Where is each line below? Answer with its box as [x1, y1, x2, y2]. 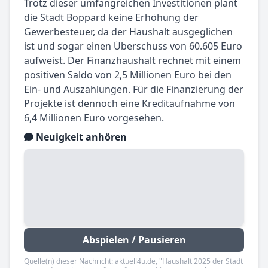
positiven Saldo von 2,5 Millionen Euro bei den [24, 68, 232, 82]
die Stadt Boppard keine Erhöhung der [24, 11, 199, 25]
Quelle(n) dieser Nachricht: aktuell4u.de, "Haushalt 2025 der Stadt [24, 256, 243, 267]
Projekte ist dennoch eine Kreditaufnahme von [24, 97, 235, 111]
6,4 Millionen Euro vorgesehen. [24, 111, 164, 125]
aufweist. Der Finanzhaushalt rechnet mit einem [24, 54, 241, 68]
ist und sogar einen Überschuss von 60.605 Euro [24, 39, 242, 53]
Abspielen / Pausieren [82, 233, 186, 247]
